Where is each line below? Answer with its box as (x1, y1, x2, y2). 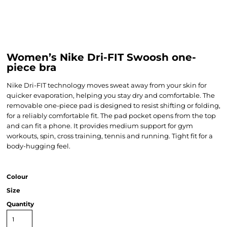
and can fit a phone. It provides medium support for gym (7, 122, 193, 130)
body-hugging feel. (7, 142, 70, 150)
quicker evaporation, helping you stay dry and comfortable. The (7, 91, 215, 99)
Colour (7, 173, 28, 180)
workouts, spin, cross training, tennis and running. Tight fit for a (7, 132, 213, 140)
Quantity (7, 200, 34, 208)
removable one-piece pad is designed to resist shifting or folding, (7, 101, 220, 109)
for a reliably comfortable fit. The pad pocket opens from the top (7, 111, 216, 120)
